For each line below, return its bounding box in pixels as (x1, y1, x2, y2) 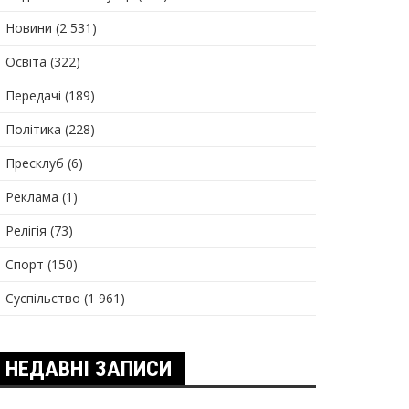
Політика (5, 121, 61, 138)
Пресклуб (5, 154, 64, 172)
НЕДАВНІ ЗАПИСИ (5, 356, 172, 382)
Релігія (5, 222, 47, 239)
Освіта (5, 53, 47, 70)
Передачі (5, 87, 61, 104)
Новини (5, 19, 52, 37)
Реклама (5, 188, 58, 205)
